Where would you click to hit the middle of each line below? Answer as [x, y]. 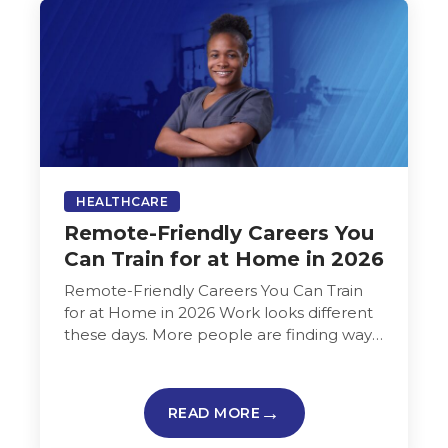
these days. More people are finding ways [221, 334]
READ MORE [213, 412]
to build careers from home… [174, 356]
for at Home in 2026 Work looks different [218, 312]
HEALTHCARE [122, 201]
